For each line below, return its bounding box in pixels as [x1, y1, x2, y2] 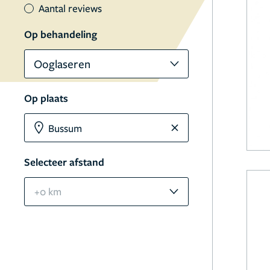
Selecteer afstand [24, 155, 104, 169]
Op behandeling [24, 27, 97, 41]
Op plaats [24, 91, 68, 105]
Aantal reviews [39, 1, 102, 15]
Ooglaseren [34, 56, 90, 71]
